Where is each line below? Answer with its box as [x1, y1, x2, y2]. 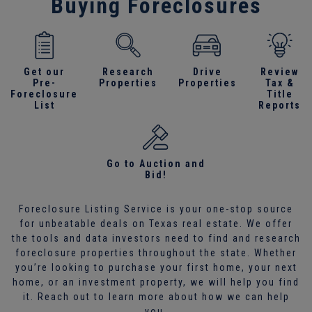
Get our [24, 65, 65, 77]
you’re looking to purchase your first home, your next [15, 261, 297, 273]
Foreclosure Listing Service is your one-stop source [19, 203, 293, 214]
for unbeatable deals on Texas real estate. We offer [19, 217, 292, 229]
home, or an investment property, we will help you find [13, 276, 299, 288]
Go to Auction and [107, 157, 205, 169]
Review [260, 65, 299, 77]
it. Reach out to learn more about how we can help [22, 290, 290, 302]
